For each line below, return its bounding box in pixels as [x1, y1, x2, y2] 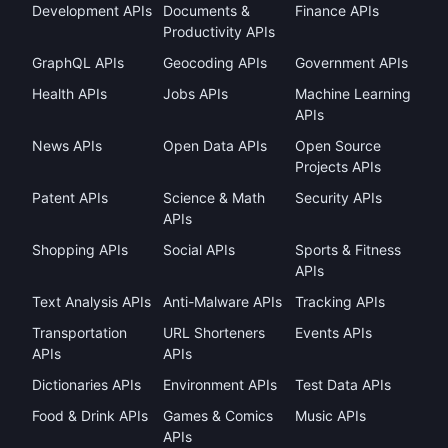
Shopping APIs [32, 241, 128, 258]
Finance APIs [294, 2, 379, 19]
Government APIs [294, 54, 408, 71]
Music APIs [294, 407, 366, 424]
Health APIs [32, 85, 107, 102]
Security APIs [294, 189, 382, 206]
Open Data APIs [163, 137, 268, 154]
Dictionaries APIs [32, 376, 141, 393]
